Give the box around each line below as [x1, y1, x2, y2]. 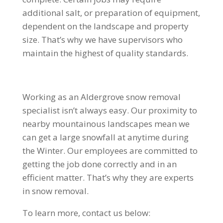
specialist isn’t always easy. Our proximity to [22, 104, 197, 116]
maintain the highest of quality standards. [22, 47, 188, 59]
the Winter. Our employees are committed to [22, 144, 198, 156]
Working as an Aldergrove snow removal [22, 91, 181, 103]
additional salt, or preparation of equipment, [22, 6, 200, 18]
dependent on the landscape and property [22, 20, 189, 32]
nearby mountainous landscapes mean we [22, 117, 190, 129]
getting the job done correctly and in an [22, 158, 177, 170]
